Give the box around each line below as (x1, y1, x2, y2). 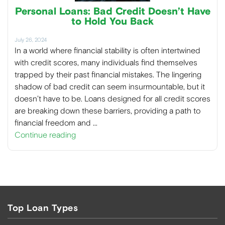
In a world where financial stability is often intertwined (15, 45, 200, 55)
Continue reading (15, 130, 76, 140)
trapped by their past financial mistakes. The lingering (15, 69, 201, 79)
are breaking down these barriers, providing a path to (15, 105, 200, 116)
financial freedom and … (15, 118, 97, 128)
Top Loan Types (8, 202, 78, 214)
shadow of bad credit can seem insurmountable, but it (15, 81, 205, 91)
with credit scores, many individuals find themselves (15, 57, 197, 67)
